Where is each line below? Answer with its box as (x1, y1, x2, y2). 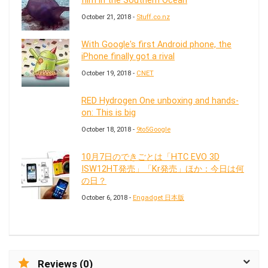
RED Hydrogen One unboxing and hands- (81, 95, 239, 106)
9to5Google (136, 125, 170, 133)
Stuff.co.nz (136, 13, 170, 21)
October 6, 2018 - (81, 193, 133, 202)
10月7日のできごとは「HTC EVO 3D (81, 151, 220, 162)
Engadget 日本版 (133, 193, 184, 202)
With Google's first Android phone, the (81, 39, 232, 50)
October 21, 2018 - (81, 13, 136, 21)
